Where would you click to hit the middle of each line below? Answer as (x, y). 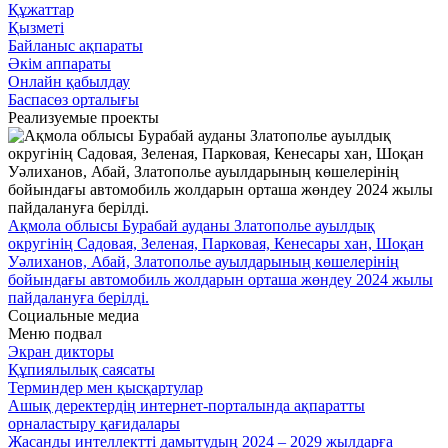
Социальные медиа (73, 316)
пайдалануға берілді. (78, 298)
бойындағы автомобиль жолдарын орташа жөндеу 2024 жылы (220, 280)
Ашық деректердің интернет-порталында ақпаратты (186, 406)
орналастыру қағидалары (94, 424)
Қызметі (36, 28)
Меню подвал (55, 334)
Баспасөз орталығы (73, 100)
